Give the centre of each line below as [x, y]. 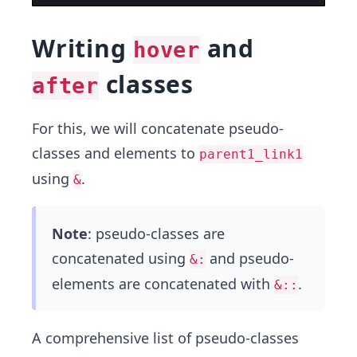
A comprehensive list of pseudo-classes [165, 338]
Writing [82, 48]
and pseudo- [250, 258]
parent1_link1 [251, 154]
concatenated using [121, 258]
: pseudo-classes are [156, 233]
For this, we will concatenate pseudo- [158, 128]
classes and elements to [116, 153]
